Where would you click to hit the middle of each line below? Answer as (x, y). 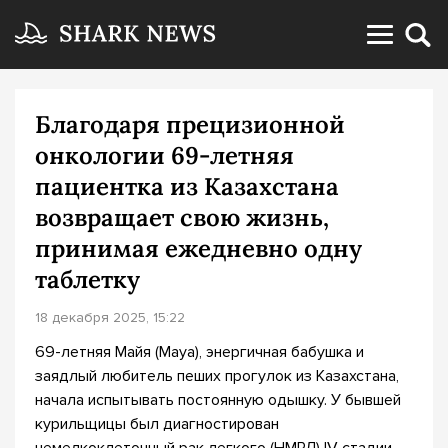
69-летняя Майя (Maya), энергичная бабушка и (199, 352)
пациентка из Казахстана (187, 186)
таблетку (87, 279)
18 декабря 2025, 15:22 (110, 317)
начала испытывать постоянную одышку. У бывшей (218, 400)
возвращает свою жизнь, (182, 217)
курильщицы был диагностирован (157, 424)
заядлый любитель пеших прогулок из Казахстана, (217, 376)
